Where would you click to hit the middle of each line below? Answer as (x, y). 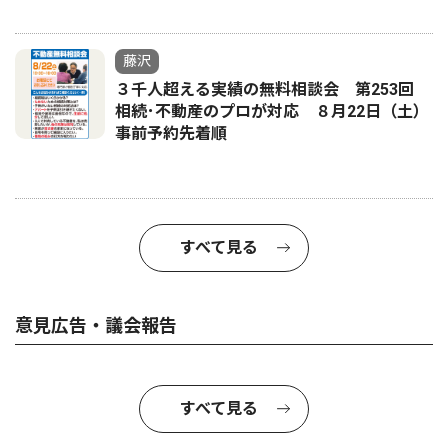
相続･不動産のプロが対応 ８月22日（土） (272, 111)
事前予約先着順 (171, 133)
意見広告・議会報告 (96, 325)
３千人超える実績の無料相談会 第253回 (272, 89)
